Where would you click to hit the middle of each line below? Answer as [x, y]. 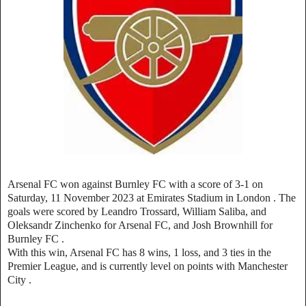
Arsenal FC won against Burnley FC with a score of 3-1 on [135, 184]
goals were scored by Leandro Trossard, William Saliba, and [137, 211]
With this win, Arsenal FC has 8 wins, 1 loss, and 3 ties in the [139, 252]
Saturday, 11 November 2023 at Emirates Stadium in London [140, 197]
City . [19, 279]
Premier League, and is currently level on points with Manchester [148, 266]
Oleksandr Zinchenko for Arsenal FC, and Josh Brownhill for [140, 225]
